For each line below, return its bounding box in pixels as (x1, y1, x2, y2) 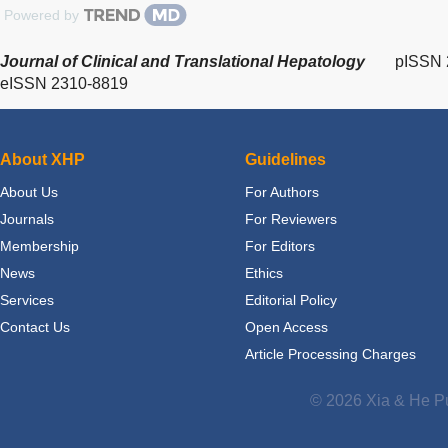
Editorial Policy (245, 291, 337, 308)
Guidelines (245, 150, 326, 168)
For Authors (245, 183, 319, 200)
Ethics (245, 264, 283, 281)
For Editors (245, 237, 315, 254)
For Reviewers (245, 210, 337, 227)
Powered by (4, 6, 79, 23)
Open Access (245, 318, 328, 335)
